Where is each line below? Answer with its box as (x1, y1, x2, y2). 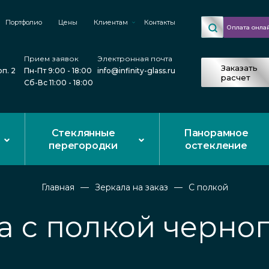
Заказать (221, 62, 258, 73)
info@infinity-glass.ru (97, 66, 175, 75)
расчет (221, 72, 250, 82)
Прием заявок (23, 54, 79, 63)
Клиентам (94, 18, 128, 26)
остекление (184, 139, 247, 151)
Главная (41, 182, 74, 193)
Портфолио (5, 18, 42, 26)
